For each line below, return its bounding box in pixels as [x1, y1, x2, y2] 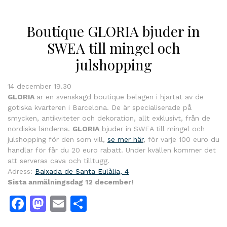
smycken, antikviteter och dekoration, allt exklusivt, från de [8, 113, 210, 122]
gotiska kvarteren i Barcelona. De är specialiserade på [8, 103, 192, 111]
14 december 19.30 [8, 82, 71, 90]
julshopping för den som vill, [8, 135, 107, 143]
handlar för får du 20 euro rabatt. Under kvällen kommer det [8, 145, 216, 154]
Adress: [8, 167, 35, 175]
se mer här [107, 135, 143, 143]
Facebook [26, 194, 100, 213]
